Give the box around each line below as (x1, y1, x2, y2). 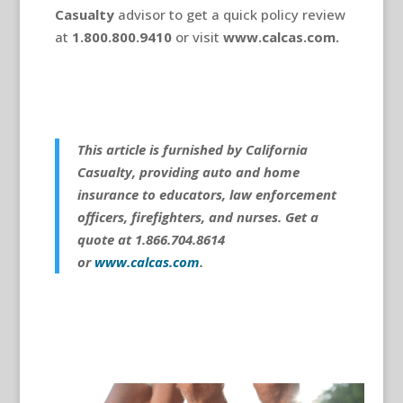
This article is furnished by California (76, 140, 308, 159)
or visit (171, 28, 223, 47)
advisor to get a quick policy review (113, 5, 345, 24)
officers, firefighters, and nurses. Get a (76, 208, 318, 227)
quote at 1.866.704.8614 (76, 230, 225, 249)
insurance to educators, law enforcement (76, 185, 336, 204)
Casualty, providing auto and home (76, 163, 300, 182)
